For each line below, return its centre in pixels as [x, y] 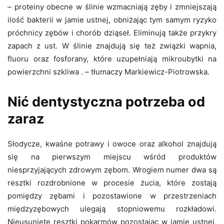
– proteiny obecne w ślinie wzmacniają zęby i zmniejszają [112, 6]
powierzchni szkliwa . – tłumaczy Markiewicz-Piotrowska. [108, 71]
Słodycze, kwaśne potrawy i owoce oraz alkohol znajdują [112, 143]
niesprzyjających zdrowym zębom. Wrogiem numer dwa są [112, 169]
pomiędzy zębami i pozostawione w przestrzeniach [112, 195]
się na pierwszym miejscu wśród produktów [112, 156]
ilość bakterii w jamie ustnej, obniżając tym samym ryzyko [112, 19]
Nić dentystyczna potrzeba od [106, 101]
